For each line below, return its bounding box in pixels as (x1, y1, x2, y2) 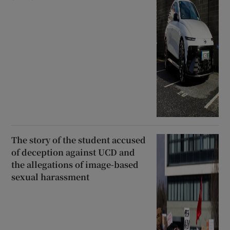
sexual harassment (11, 171, 90, 183)
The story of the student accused (11, 134, 146, 146)
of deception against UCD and (11, 146, 136, 159)
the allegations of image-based (11, 159, 139, 171)
